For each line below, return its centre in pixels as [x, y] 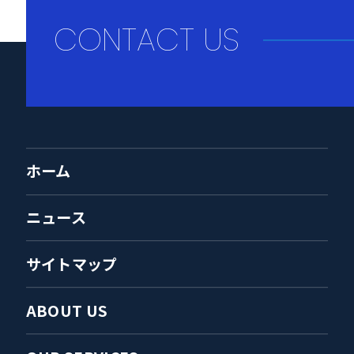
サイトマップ [72, 264]
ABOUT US [67, 310]
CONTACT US [147, 40]
